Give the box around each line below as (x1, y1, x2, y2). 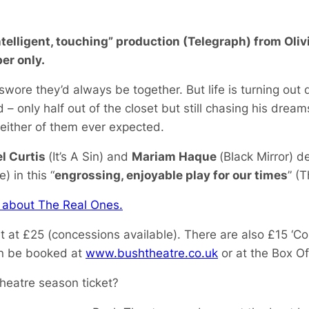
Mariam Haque (132, 149, 219, 164)
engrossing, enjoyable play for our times (54, 168, 288, 183)
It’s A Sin (52, 149, 99, 164)
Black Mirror (223, 149, 289, 164)
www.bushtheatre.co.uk (86, 246, 218, 261)
